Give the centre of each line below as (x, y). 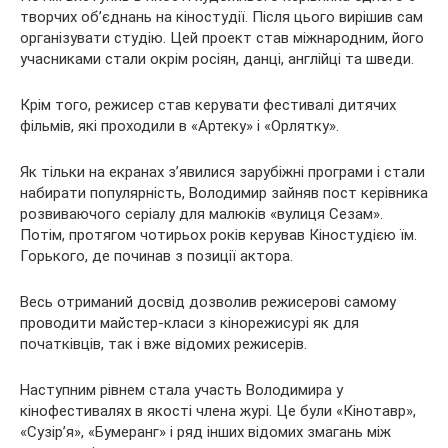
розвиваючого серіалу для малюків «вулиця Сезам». (201, 213)
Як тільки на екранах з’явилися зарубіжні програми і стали (222, 171)
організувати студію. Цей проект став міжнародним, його (222, 37)
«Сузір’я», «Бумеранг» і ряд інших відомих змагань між (205, 431)
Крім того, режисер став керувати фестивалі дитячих (208, 104)
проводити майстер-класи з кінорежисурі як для (189, 322)
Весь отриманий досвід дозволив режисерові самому (208, 301)
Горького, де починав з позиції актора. (156, 255)
